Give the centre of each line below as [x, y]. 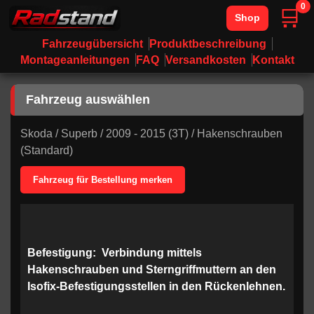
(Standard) [47, 150]
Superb [79, 134]
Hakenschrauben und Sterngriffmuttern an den [152, 269]
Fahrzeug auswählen [88, 100]
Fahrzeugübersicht [92, 44]
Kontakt [273, 60]
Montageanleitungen [75, 60]
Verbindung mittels [150, 253]
